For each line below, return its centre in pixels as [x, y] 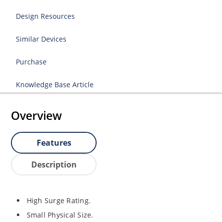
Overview [37, 115]
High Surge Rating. [59, 201]
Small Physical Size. [60, 215]
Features [54, 142]
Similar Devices [41, 39]
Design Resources [46, 16]
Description [54, 164]
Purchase [31, 61]
